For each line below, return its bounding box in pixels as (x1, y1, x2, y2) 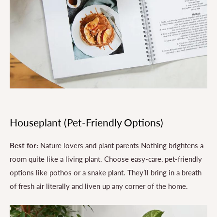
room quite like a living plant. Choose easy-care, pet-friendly (10, 154, 202, 163)
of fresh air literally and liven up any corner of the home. (10, 181, 188, 190)
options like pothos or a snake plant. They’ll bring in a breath (10, 168, 201, 177)
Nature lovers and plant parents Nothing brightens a (38, 140, 203, 150)
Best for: (10, 140, 38, 150)
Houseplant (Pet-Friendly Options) (10, 116, 163, 128)
